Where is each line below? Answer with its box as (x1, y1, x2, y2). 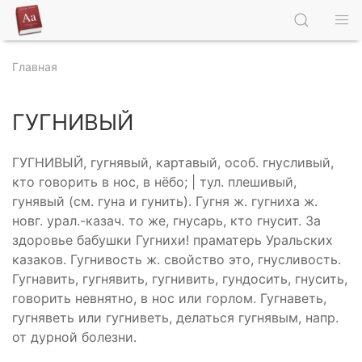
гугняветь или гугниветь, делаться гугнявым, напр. (12, 309, 339, 326)
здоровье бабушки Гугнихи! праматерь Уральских (12, 232, 333, 248)
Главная (12, 60, 57, 74)
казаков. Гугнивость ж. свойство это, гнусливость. (12, 251, 341, 267)
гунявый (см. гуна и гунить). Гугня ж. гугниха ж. (12, 193, 318, 209)
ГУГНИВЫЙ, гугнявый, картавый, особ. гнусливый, (12, 154, 334, 170)
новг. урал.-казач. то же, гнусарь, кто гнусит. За (12, 213, 321, 229)
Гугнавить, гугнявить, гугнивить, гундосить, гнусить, (12, 271, 347, 287)
